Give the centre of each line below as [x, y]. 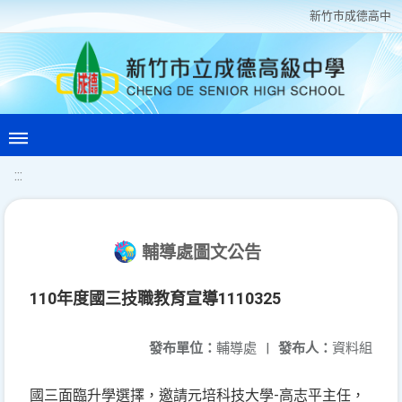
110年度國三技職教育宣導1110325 [155, 298]
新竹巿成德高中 [350, 16]
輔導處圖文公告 [201, 253]
